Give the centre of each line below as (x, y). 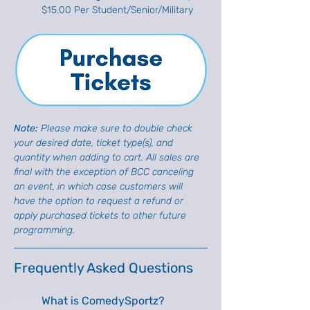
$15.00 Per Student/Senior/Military (117, 10)
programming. (44, 230)
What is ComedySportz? (103, 300)
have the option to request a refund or (100, 201)
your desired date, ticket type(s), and (95, 143)
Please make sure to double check (118, 128)
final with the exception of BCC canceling (105, 172)
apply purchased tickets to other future (101, 215)
